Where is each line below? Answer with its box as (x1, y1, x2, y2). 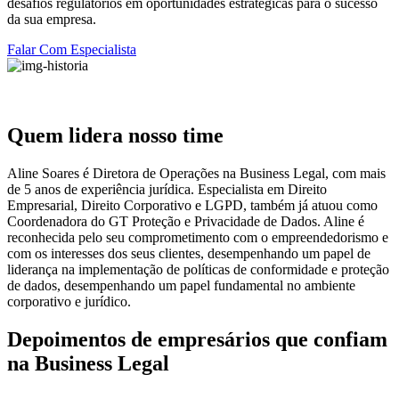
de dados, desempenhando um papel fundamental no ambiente (7, 277, 355, 293)
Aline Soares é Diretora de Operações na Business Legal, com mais (7, 165, 386, 181)
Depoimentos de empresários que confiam (7, 327, 387, 351)
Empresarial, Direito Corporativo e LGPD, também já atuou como (7, 197, 378, 213)
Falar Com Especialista (7, 42, 136, 58)
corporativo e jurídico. (7, 293, 131, 309)
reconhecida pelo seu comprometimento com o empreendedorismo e (7, 229, 388, 245)
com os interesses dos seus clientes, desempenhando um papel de (7, 245, 370, 261)
